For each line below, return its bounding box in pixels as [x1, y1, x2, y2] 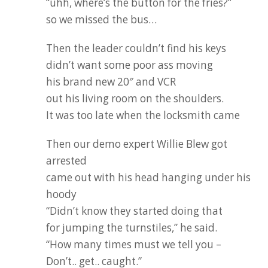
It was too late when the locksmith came [46, 108, 240, 122]
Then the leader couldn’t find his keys [46, 41, 227, 55]
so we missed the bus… [46, 13, 157, 26]
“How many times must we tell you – [46, 237, 222, 251]
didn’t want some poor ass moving [46, 58, 214, 72]
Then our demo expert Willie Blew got [46, 137, 228, 151]
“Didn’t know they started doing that [46, 204, 223, 218]
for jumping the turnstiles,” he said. [46, 221, 218, 234]
